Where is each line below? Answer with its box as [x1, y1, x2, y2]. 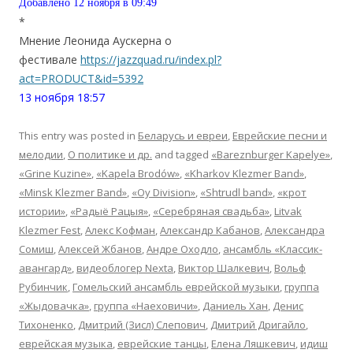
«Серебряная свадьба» [153, 204, 269, 218]
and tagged [152, 147, 211, 162]
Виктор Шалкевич [178, 261, 269, 275]
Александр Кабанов [160, 223, 260, 237]
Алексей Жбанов [58, 242, 142, 256]
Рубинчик [19, 280, 68, 294]
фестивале [19, 52, 80, 67]
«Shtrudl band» [200, 185, 273, 199]
